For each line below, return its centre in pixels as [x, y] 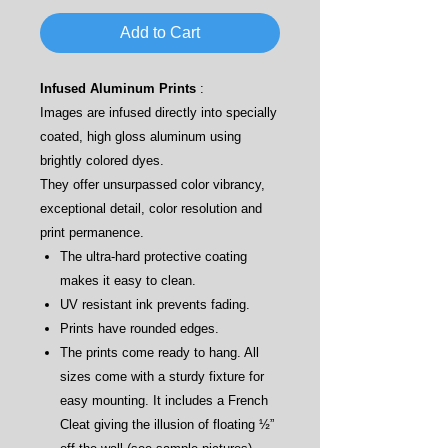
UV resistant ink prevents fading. [155, 304]
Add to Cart [160, 32]
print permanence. [92, 232]
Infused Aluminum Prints [118, 88]
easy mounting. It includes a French [164, 400]
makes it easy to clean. [128, 280]
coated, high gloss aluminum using [140, 136]
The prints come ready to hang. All [159, 352]
